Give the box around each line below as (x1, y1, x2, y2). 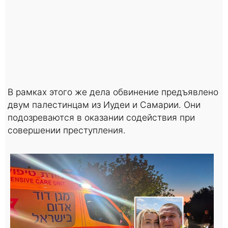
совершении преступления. (8, 124, 126, 135)
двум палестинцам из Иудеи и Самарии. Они (8, 99, 201, 110)
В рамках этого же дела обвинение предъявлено (8, 86, 218, 97)
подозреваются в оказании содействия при (8, 111, 195, 123)
